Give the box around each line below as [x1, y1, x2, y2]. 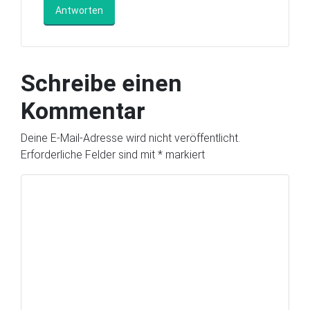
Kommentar [21, 97, 145, 125]
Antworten [55, 5, 103, 17]
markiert [163, 148, 205, 162]
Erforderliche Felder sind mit [21, 148, 158, 162]
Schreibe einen [21, 69, 182, 98]
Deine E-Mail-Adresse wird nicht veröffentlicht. [21, 131, 240, 145]
